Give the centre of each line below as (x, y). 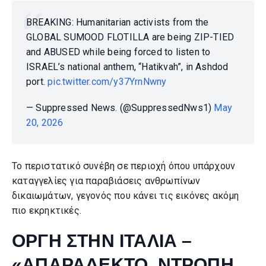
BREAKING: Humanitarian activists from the (118, 23)
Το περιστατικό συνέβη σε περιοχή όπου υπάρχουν (124, 166)
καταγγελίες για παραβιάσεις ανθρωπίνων (106, 181)
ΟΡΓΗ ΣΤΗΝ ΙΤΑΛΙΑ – (102, 241)
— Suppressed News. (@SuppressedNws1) (120, 108)
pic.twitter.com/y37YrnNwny (107, 82)
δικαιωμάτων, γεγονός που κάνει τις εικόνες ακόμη (126, 196)
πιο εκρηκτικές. (47, 211)
